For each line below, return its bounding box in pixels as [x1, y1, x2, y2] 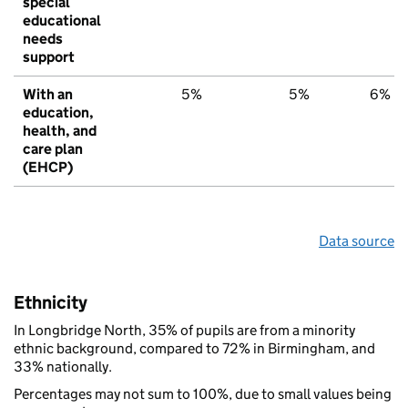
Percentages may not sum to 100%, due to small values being [14, 384, 392, 403]
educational [23, 11, 101, 29]
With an [23, 85, 73, 103]
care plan [23, 139, 83, 158]
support [23, 47, 75, 66]
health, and [23, 121, 97, 139]
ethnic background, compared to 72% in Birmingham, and [14, 339, 375, 357]
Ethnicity [14, 291, 87, 313]
